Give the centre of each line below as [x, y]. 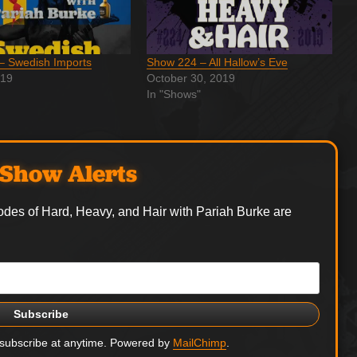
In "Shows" [173, 94]
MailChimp [200, 343]
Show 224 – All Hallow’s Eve [217, 62]
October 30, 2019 [190, 78]
